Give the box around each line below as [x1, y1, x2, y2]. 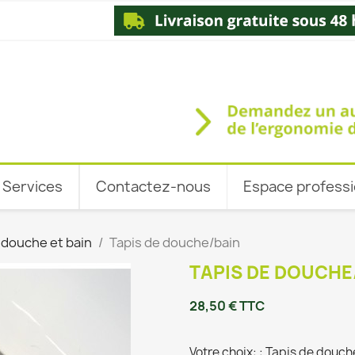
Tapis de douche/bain [109, 234, 240, 252]
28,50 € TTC [189, 297, 265, 315]
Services [2, 177, 63, 197]
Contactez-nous [96, 177, 211, 197]
